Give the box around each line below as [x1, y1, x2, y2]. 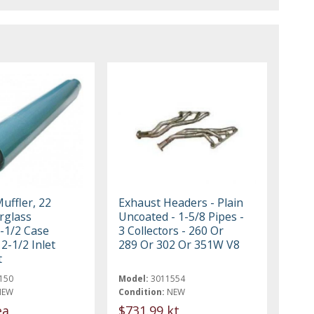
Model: [118, 272, 149, 285]
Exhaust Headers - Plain [118, 194, 244, 210]
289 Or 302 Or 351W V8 [118, 236, 240, 252]
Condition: [118, 285, 165, 298]
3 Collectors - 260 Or [118, 222, 224, 238]
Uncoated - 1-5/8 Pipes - [118, 208, 245, 224]
